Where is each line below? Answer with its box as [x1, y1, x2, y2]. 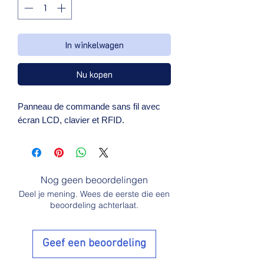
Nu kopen [76, 68, 113, 80]
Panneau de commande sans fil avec [18, 101, 160, 111]
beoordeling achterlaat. [50, 199, 138, 210]
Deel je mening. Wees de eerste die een [19, 188, 170, 199]
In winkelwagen [65, 38, 124, 51]
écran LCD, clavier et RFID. [18, 114, 124, 125]
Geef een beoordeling [42, 236, 146, 250]
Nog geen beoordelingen [41, 173, 148, 186]
